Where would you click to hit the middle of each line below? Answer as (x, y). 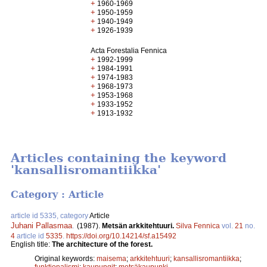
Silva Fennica (198, 226)
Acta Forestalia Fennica (129, 51)
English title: (31, 244)
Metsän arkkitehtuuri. (139, 226)
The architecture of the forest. (102, 244)
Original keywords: (66, 258)
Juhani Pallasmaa (41, 225)
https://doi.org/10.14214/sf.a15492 (121, 236)
